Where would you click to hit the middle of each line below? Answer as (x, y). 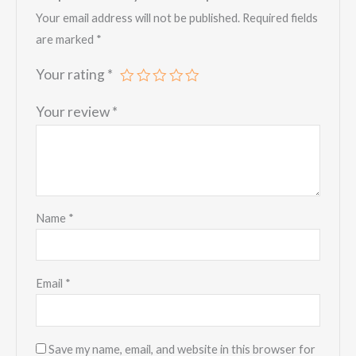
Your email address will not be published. (138, 17)
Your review (74, 111)
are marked (66, 39)
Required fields (281, 17)
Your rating (72, 74)
